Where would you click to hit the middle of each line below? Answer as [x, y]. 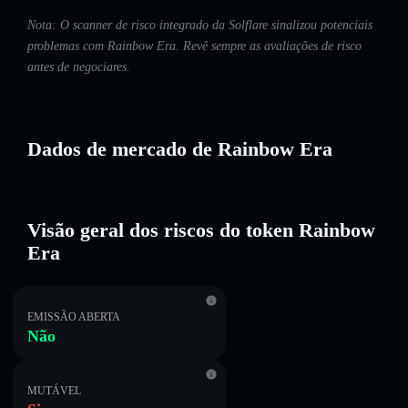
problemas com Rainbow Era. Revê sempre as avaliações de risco [194, 46]
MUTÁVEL [54, 391]
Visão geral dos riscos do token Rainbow [201, 230]
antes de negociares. [79, 67]
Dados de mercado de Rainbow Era [180, 149]
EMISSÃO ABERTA [74, 317]
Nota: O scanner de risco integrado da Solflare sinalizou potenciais [200, 25]
